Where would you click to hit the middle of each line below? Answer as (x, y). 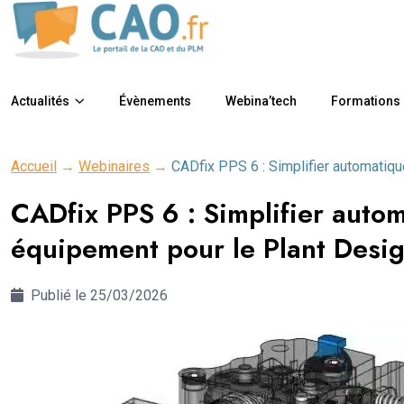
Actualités (40, 101)
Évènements (155, 101)
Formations (366, 101)
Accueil (34, 166)
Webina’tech (261, 101)
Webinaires (114, 166)
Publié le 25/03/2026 (97, 295)
